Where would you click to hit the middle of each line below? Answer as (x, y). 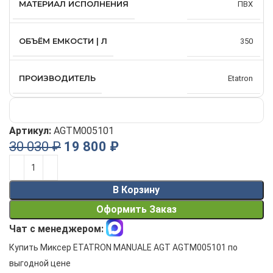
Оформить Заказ (136, 210)
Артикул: (31, 131)
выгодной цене (40, 264)
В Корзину (136, 190)
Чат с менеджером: (56, 229)
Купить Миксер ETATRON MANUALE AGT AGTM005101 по (123, 248)
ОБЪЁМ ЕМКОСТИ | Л (63, 41)
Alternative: (34, 163)
